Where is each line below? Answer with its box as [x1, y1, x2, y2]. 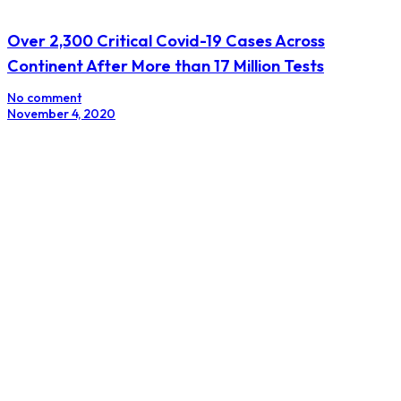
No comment [7, 89, 81, 106]
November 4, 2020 [7, 105, 115, 122]
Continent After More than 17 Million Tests [7, 55, 324, 76]
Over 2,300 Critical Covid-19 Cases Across [7, 30, 325, 51]
